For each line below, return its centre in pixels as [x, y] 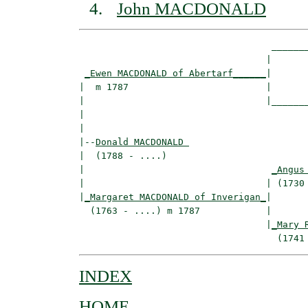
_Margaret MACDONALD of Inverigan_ [175, 197]
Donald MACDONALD [142, 142]
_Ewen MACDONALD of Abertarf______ [175, 74]
